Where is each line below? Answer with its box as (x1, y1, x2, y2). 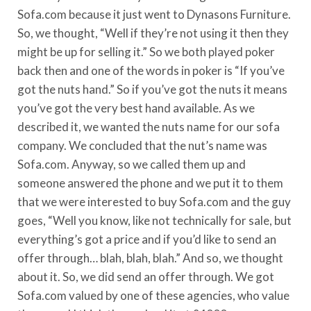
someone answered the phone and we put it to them (17, 175, 283, 190)
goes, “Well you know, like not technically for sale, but (17, 212, 292, 228)
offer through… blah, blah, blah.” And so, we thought (17, 250, 283, 265)
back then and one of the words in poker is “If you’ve (17, 62, 285, 78)
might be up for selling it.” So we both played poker (17, 44, 275, 59)
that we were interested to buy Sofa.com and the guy (17, 194, 291, 209)
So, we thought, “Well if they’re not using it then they (17, 25, 289, 40)
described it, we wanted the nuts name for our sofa (17, 119, 280, 134)
